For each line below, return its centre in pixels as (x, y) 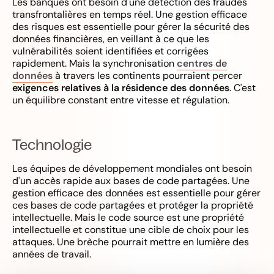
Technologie (52, 144)
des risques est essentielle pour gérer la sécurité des (131, 26)
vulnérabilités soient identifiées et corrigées (110, 51)
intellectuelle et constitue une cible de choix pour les (131, 229)
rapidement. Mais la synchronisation (94, 63)
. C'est (243, 87)
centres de (202, 63)
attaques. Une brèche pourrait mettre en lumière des (131, 242)
